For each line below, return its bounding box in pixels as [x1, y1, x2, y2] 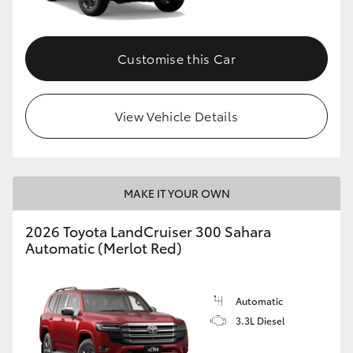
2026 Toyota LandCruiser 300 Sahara [25, 220, 271, 241]
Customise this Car [117, 48, 236, 67]
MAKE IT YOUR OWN [123, 184, 230, 201]
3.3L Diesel [236, 313, 285, 327]
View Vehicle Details [114, 106, 239, 124]
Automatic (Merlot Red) [25, 236, 182, 258]
